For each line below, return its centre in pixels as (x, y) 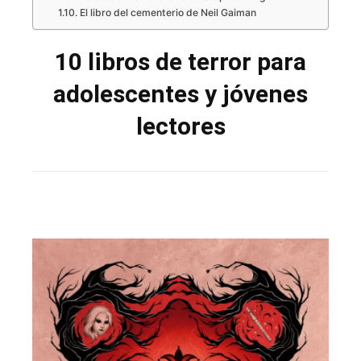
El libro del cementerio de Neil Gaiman (168, 12)
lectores (180, 127)
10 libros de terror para (180, 62)
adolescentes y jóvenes (180, 94)
